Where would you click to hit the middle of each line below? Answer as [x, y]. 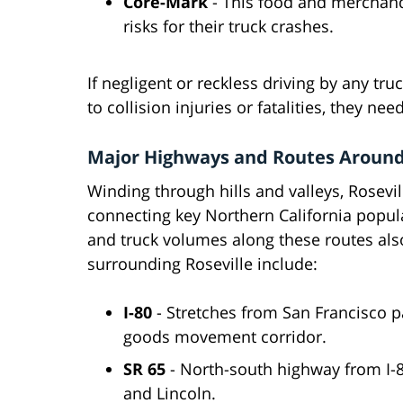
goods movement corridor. [225, 337]
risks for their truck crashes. [228, 27]
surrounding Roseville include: [202, 264]
